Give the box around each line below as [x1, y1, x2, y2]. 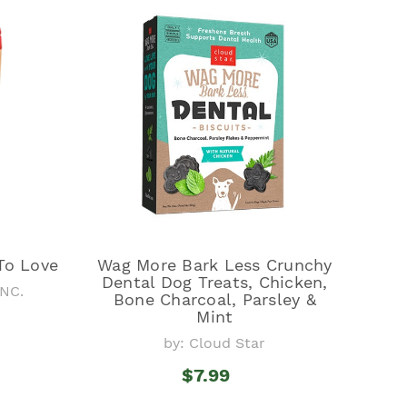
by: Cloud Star [164, 333, 266, 352]
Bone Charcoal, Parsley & [113, 289, 316, 309]
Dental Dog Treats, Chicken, [101, 272, 328, 292]
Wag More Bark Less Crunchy [97, 254, 333, 274]
